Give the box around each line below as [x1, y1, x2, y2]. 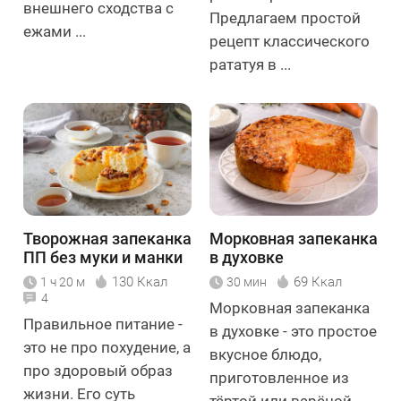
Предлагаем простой [209, 9, 361, 28]
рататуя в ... [209, 55, 291, 74]
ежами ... [23, 22, 86, 41]
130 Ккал [112, 273, 167, 290]
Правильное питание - [23, 314, 183, 333]
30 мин [226, 274, 267, 289]
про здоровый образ [23, 361, 173, 380]
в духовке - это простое [209, 321, 377, 340]
